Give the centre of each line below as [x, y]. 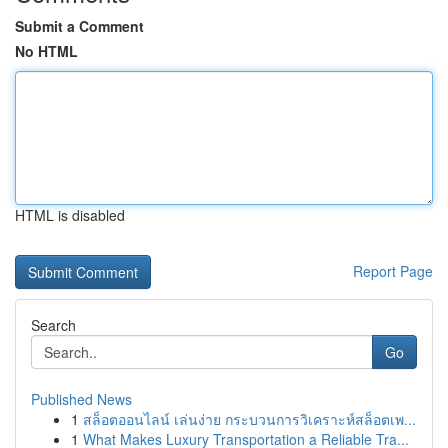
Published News [81, 399]
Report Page [393, 271]
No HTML [46, 51]
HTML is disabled [70, 215]
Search [53, 325]
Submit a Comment [79, 26]
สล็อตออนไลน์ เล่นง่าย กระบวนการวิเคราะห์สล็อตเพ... [249, 419]
